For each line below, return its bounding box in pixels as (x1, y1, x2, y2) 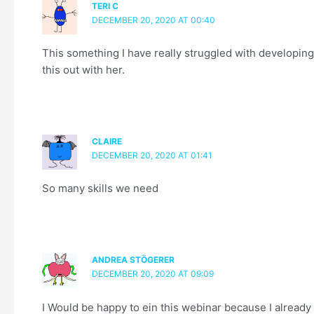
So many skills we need (42, 182, 158, 196)
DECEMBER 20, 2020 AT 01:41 (91, 150, 212, 161)
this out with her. (42, 62, 125, 76)
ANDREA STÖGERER (91, 254, 175, 266)
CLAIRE (91, 136, 122, 147)
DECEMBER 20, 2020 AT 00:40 (91, 14, 215, 25)
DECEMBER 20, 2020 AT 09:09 (91, 268, 214, 280)
